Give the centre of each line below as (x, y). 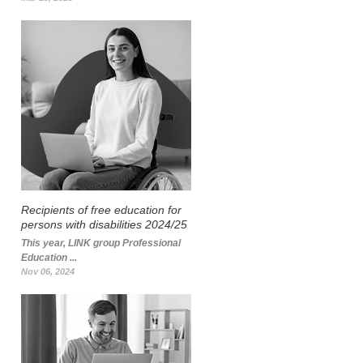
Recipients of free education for (101, 210)
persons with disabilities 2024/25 (104, 224)
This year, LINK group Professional (101, 243)
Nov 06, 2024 (48, 271)
